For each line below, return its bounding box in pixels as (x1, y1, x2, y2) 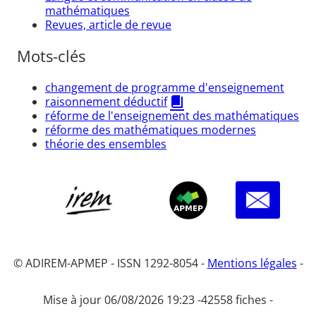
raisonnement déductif (45, 93, 167, 109)
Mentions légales (207, 255, 297, 271)
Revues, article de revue (45, 16, 171, 32)
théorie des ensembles (45, 135, 166, 152)
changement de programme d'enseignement (45, 79, 284, 95)
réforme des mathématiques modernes (45, 121, 256, 138)
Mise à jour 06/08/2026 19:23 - (43, 291, 201, 308)
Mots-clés (17, 46, 85, 67)
